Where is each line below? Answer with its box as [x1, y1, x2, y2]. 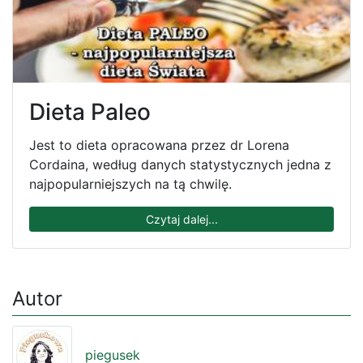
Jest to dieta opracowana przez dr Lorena [29, 137, 289, 154]
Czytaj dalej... [145, 212, 218, 227]
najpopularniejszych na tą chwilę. [29, 176, 232, 193]
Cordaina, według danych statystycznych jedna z [29, 156, 331, 173]
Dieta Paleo [29, 98, 151, 126]
